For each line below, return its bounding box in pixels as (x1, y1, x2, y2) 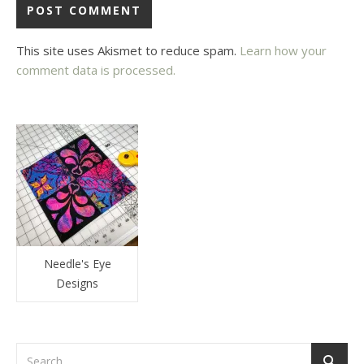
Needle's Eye (43, 255, 111, 271)
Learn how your (240, 41, 327, 58)
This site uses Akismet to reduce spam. (16, 41, 240, 58)
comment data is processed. (16, 61, 175, 78)
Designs (56, 275, 98, 291)
